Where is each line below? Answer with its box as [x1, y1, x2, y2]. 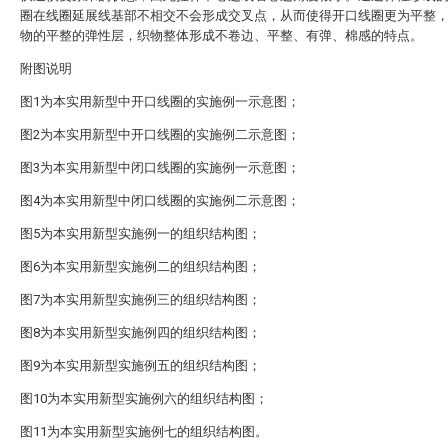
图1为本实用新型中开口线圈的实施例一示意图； [20, 94, 300, 109]
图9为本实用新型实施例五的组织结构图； [20, 358, 261, 373]
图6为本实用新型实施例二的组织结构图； [20, 259, 261, 274]
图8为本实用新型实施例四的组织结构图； [20, 325, 261, 340]
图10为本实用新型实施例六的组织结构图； [20, 391, 268, 406]
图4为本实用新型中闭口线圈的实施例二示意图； [20, 193, 300, 208]
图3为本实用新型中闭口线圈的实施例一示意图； [20, 160, 300, 175]
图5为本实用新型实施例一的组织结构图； [20, 226, 261, 241]
